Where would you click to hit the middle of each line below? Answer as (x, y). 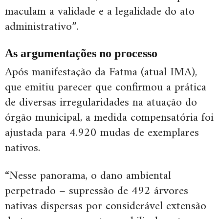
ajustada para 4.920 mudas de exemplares (102, 133)
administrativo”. (42, 27)
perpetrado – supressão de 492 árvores (97, 191)
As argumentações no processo (81, 53)
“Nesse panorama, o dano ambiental (88, 176)
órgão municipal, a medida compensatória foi (109, 118)
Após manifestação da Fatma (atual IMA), (101, 72)
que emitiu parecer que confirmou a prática (106, 87)
